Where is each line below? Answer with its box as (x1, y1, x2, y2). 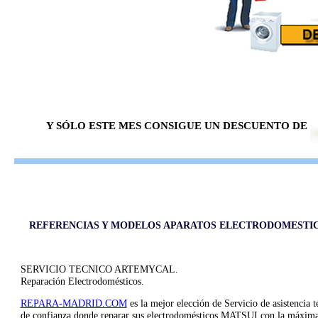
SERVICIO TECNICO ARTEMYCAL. (20, 264, 178, 275)
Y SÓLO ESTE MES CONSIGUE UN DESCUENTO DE (46, 120, 307, 131)
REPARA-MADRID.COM (20, 298, 127, 309)
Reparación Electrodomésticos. (20, 276, 144, 287)
